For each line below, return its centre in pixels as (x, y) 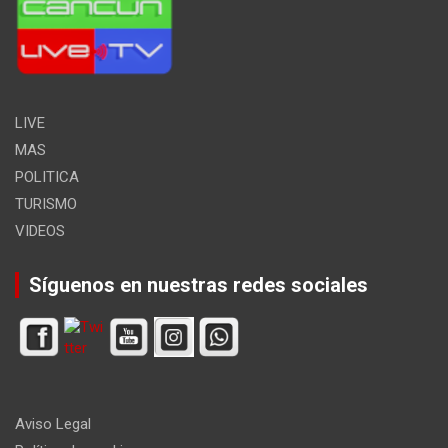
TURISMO (46, 204)
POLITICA (47, 177)
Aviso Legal (53, 424)
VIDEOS (40, 231)
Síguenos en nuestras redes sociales (198, 285)
